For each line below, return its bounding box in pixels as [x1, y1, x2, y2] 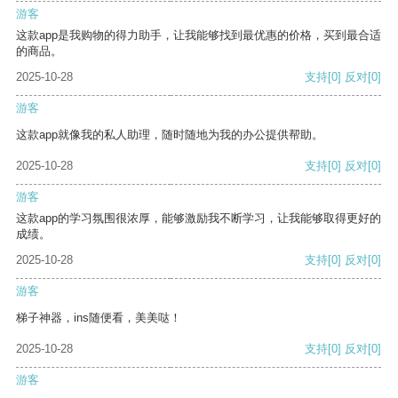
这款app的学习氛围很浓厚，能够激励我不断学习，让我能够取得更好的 [16, 211, 381, 226]
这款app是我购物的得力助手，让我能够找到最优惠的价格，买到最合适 [16, 28, 381, 43]
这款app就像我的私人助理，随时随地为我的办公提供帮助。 [16, 128, 323, 142]
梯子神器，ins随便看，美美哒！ [16, 311, 181, 325]
